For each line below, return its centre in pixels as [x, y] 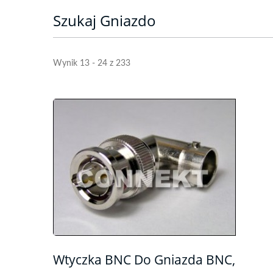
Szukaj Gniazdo [105, 20]
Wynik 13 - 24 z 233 [92, 63]
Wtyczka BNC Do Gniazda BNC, [144, 260]
